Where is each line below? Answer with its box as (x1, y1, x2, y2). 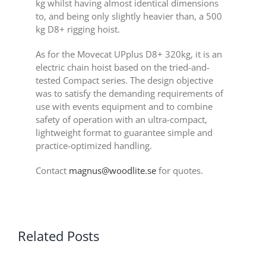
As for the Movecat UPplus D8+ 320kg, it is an (35, 47, 222, 60)
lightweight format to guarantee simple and (35, 126, 213, 138)
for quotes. (156, 164, 203, 176)
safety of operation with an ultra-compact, (35, 113, 207, 125)
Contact (35, 164, 69, 176)
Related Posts (17, 226, 99, 245)
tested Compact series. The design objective (35, 74, 213, 86)
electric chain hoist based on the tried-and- (35, 61, 210, 73)
